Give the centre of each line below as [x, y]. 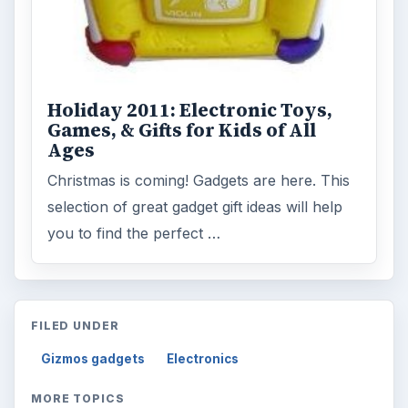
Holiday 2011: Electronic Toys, [190, 111]
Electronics [203, 358]
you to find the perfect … [134, 234]
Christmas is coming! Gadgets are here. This [199, 181]
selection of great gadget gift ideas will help [195, 207]
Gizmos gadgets [93, 358]
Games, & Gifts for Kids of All [182, 131]
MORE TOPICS [78, 398]
